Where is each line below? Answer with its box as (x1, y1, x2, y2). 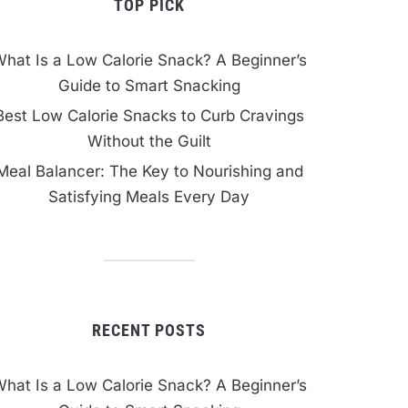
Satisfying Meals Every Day (48, 188, 250, 206)
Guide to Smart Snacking (57, 76, 240, 95)
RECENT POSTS (92, 321, 206, 340)
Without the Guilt (87, 132, 211, 150)
